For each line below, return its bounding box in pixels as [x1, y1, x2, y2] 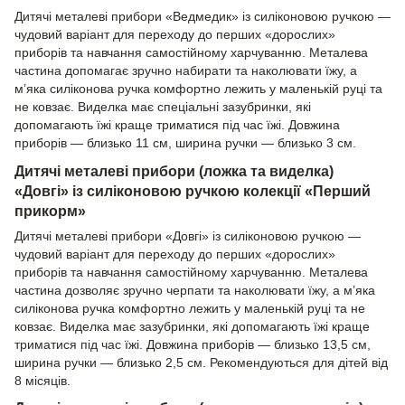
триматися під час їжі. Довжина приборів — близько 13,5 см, [14, 336, 371, 352]
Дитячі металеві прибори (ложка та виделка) [14, 162, 334, 179]
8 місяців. [14, 372, 71, 388]
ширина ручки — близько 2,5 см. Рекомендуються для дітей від [14, 354, 388, 370]
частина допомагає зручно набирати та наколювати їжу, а [14, 62, 357, 78]
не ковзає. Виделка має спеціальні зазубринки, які [14, 99, 311, 114]
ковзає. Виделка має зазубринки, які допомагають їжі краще [14, 318, 370, 334]
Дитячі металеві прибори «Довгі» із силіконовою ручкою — [14, 228, 361, 243]
